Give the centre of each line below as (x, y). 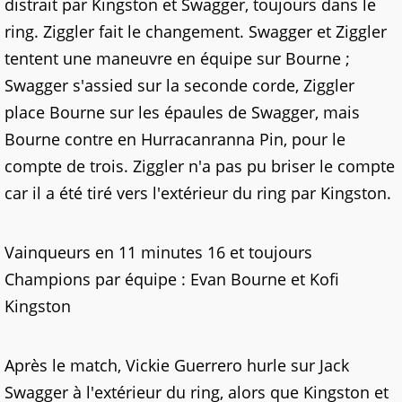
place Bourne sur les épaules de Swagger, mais (182, 112)
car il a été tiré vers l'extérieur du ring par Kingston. (198, 193)
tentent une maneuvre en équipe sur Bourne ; (177, 58)
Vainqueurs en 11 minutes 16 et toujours (158, 252)
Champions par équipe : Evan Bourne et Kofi (172, 279)
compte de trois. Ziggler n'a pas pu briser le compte (200, 166)
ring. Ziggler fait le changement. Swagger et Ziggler (196, 31)
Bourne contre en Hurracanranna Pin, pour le (175, 139)
